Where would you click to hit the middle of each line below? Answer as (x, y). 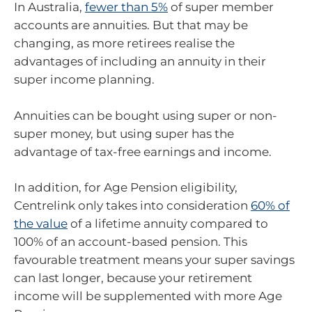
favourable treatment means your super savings (154, 260)
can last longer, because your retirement (133, 278)
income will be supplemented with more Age (148, 296)
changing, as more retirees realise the (124, 43)
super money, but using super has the (124, 133)
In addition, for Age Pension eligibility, (126, 187)
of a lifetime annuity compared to (168, 224)
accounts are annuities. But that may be (131, 25)
